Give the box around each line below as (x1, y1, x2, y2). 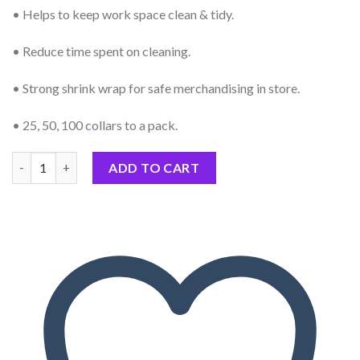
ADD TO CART (108, 159, 200, 175)
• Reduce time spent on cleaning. (12, 43, 190, 59)
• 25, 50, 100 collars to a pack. (12, 117, 178, 133)
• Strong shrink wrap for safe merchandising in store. (12, 80, 300, 96)
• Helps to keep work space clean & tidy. (12, 6, 234, 22)
